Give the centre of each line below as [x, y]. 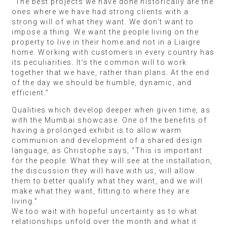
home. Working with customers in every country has [113, 52]
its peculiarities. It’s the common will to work [99, 62]
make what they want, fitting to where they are [101, 191]
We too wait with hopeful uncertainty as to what [105, 211]
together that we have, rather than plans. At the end [110, 72]
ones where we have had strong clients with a [100, 11]
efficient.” [30, 92]
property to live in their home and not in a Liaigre [106, 42]
